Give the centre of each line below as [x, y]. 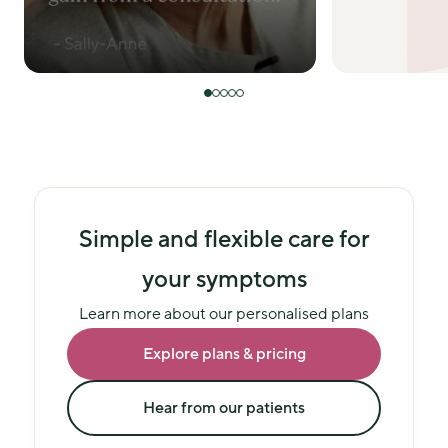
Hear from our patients [224, 408]
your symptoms [224, 279]
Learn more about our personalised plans [224, 314]
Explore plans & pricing [224, 354]
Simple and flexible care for [224, 239]
